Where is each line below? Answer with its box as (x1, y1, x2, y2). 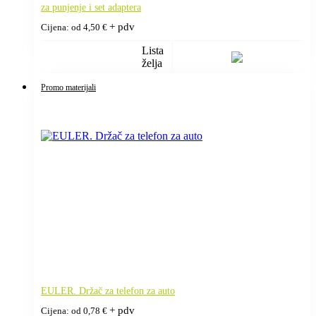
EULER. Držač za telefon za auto (41, 285, 175, 296)
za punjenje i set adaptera (41, 1, 141, 13)
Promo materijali (41, 82, 96, 92)
